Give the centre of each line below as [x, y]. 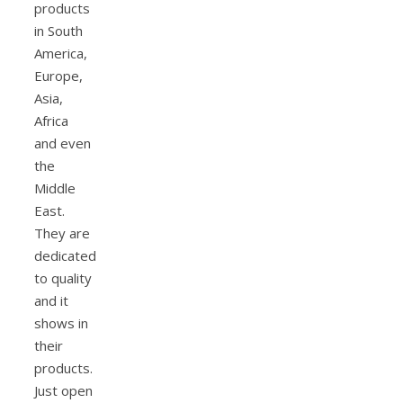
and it [51, 301]
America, [61, 54]
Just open [63, 391]
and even [63, 143]
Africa [51, 121]
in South [58, 31]
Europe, [58, 76]
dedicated [65, 256]
